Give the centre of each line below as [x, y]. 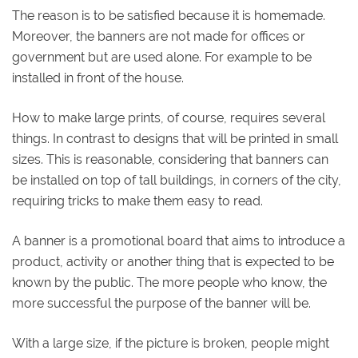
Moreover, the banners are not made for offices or [159, 37]
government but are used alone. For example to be [162, 58]
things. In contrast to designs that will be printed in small [175, 139]
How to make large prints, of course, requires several [169, 118]
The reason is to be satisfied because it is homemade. [169, 16]
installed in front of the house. [98, 78]
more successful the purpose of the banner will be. [161, 304]
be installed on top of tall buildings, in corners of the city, [177, 181]
